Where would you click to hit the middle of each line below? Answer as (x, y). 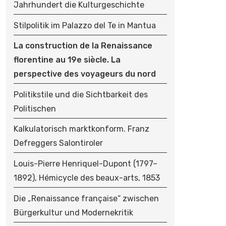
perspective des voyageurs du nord (84, 74)
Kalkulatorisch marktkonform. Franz (81, 129)
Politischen (35, 108)
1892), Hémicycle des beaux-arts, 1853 (87, 178)
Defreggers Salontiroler (58, 143)
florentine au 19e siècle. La (67, 60)
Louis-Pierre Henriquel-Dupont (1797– (85, 164)
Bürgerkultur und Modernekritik (73, 212)
